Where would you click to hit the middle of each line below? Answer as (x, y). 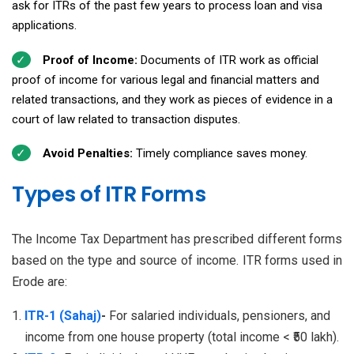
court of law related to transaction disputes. (126, 119)
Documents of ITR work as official (229, 60)
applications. (44, 26)
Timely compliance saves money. (221, 153)
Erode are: (40, 281)
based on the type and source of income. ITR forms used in (177, 260)
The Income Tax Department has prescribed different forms (177, 239)
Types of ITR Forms (109, 194)
